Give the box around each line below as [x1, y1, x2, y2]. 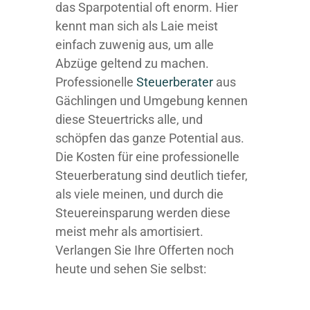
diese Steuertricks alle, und [55, 112, 203, 127]
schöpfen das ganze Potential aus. [55, 131, 244, 145]
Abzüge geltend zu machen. [55, 56, 209, 71]
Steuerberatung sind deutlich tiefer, [55, 168, 248, 183]
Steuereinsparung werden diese [55, 206, 230, 220]
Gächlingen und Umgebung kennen [55, 93, 248, 108]
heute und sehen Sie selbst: [55, 262, 206, 276]
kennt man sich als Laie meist [55, 19, 218, 33]
